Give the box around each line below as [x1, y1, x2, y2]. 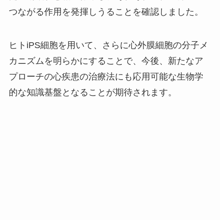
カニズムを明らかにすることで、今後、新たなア [8, 55, 203, 66]
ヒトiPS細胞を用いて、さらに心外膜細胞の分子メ [8, 40, 208, 50]
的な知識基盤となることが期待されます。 [8, 87, 177, 97]
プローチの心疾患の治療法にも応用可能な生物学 [8, 71, 203, 82]
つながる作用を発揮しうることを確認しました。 [8, 6, 203, 17]
